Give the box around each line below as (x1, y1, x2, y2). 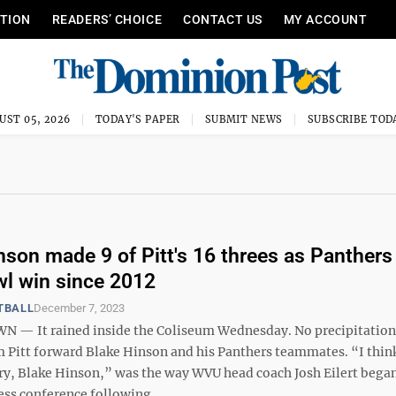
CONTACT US (183, 12, 263, 27)
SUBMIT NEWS (204, 113, 283, 126)
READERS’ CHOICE (51, 12, 163, 27)
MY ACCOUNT (283, 12, 368, 27)
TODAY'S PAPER (95, 113, 180, 126)
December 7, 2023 (34, 301, 126, 315)
